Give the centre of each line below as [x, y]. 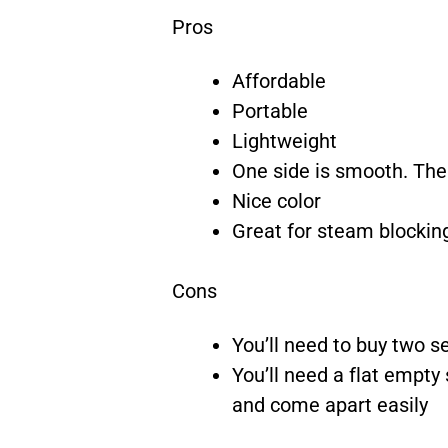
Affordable [279, 81]
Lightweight [284, 141]
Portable [270, 111]
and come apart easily [330, 405]
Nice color [276, 201]
